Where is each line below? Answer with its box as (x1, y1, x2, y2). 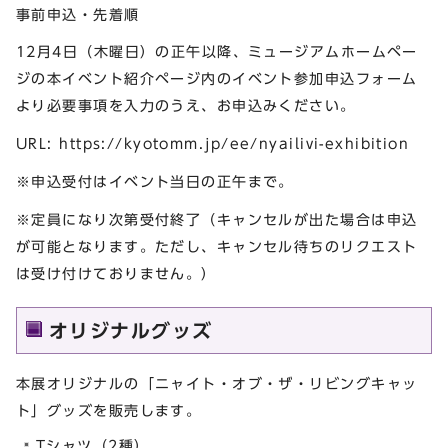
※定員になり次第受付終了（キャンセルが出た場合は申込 (16, 211, 418, 227)
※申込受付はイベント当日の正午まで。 (16, 173, 294, 189)
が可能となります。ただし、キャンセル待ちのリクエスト (16, 238, 418, 254)
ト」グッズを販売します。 (16, 402, 202, 418)
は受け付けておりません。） (16, 265, 217, 281)
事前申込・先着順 (16, 6, 140, 22)
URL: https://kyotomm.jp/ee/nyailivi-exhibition (16, 136, 410, 152)
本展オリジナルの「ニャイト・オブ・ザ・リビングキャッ (16, 375, 418, 391)
